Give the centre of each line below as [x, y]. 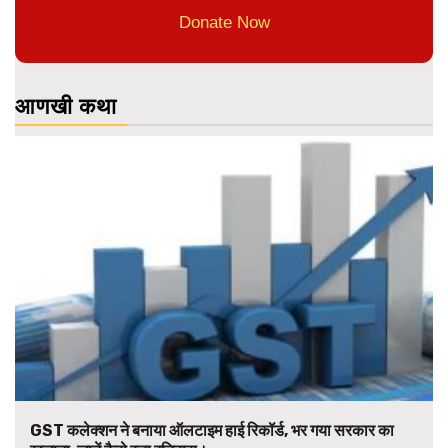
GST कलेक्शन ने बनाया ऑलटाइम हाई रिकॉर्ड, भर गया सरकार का [212, 431]
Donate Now [224, 23]
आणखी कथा [66, 107]
